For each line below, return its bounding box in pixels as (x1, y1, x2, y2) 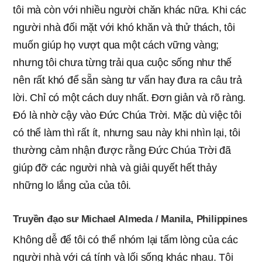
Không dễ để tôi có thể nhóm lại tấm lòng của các (13, 233, 238, 246)
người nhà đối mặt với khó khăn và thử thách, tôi (13, 21, 235, 33)
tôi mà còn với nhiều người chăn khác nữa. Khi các (13, 4, 246, 16)
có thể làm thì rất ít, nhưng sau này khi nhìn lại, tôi (13, 126, 240, 139)
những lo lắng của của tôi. (13, 179, 132, 191)
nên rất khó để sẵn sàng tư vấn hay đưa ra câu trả (13, 74, 242, 86)
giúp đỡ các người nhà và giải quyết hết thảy (13, 161, 217, 174)
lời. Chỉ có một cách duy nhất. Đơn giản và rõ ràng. (13, 91, 246, 104)
